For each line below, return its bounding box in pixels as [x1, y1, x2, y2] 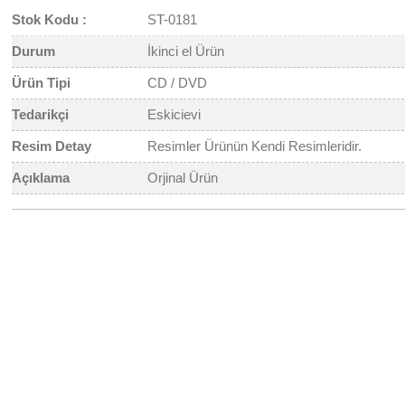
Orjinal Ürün [147, 170, 219, 185]
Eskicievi [147, 107, 202, 122]
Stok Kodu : [12, 12, 88, 27]
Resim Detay [12, 138, 92, 154]
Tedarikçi [12, 107, 70, 122]
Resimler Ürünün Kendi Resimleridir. [147, 138, 363, 154]
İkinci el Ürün [147, 43, 225, 59]
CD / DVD [147, 75, 208, 90]
